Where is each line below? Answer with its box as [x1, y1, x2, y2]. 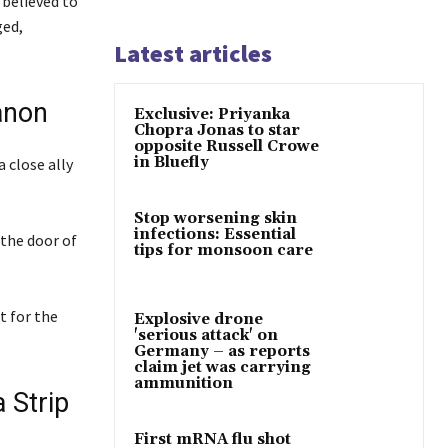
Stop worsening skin [134, 209, 297, 229]
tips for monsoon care [134, 241, 313, 261]
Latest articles [114, 38, 272, 70]
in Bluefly [134, 153, 209, 173]
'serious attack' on [134, 325, 278, 345]
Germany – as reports [134, 341, 310, 361]
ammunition [134, 373, 233, 393]
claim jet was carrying [134, 357, 311, 377]
